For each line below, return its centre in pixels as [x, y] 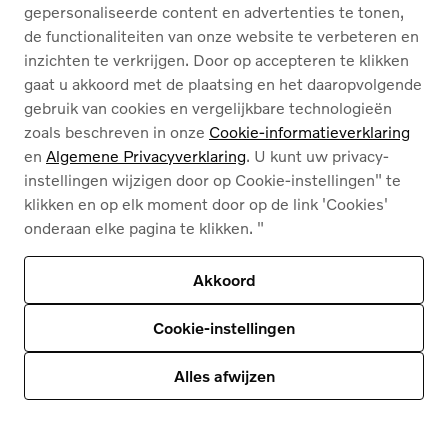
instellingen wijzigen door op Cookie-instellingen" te [212, 179]
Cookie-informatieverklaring [309, 131]
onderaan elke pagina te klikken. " [144, 227]
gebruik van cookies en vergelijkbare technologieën [208, 107]
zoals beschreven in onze [116, 131]
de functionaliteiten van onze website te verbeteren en [221, 35]
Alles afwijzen [224, 375]
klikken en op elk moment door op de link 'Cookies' [206, 203]
